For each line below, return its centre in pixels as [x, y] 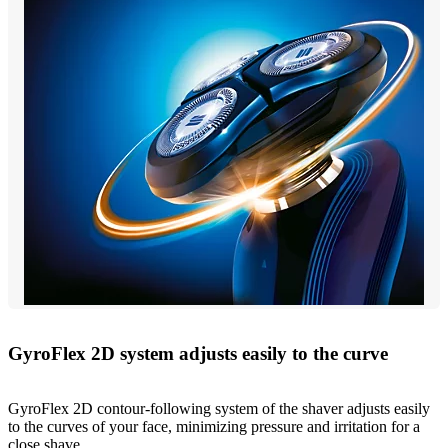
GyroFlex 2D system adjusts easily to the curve [198, 354]
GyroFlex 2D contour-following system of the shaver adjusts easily [219, 409]
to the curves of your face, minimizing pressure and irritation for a [214, 427]
